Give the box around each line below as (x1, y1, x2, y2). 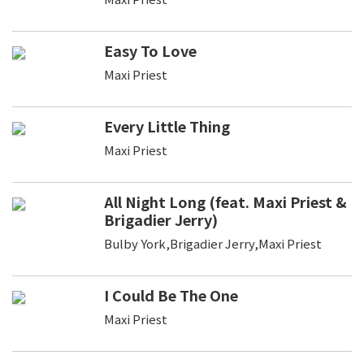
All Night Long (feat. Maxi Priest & (103, 190, 347, 212)
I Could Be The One (103, 284, 238, 305)
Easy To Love (103, 39, 197, 61)
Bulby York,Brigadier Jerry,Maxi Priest (103, 234, 322, 252)
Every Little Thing (103, 115, 230, 136)
